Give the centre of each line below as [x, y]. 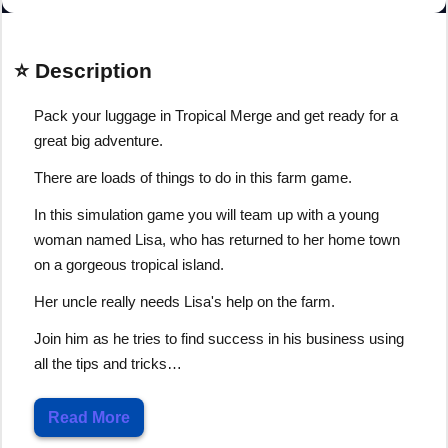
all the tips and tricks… [108, 363]
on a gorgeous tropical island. [129, 264]
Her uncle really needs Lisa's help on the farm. [184, 301]
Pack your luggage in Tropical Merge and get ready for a [216, 115]
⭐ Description [83, 70]
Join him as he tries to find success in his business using [219, 338]
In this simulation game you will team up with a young [206, 214]
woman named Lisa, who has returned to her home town [217, 239]
